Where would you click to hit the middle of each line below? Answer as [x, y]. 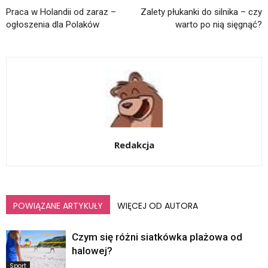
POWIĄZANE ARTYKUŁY [58, 206]
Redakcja [134, 145]
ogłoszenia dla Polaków [53, 25]
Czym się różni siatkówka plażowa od [157, 237]
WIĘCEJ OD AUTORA [158, 206]
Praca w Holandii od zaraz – [61, 12]
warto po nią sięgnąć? [219, 25]
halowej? [92, 251]
